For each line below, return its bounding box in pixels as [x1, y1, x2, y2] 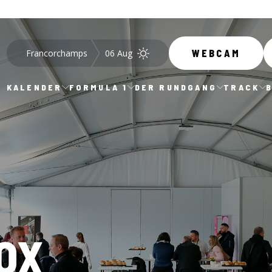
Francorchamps [25, 47, 87, 59]
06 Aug [104, 47, 132, 59]
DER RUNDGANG [134, 82, 217, 92]
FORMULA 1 [69, 82, 128, 92]
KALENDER [6, 82, 63, 92]
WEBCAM [191, 47, 241, 59]
